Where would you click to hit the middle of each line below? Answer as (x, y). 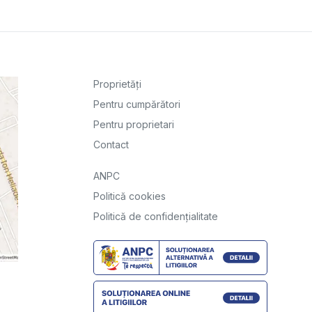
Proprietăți (117, 84)
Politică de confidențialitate (156, 216)
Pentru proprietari (134, 124)
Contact (111, 144)
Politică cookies (130, 196)
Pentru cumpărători (137, 104)
